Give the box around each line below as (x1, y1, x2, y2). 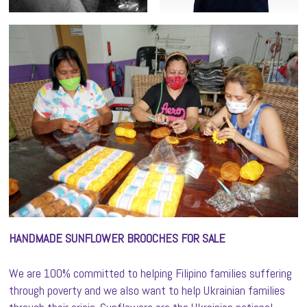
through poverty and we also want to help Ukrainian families (9, 282, 286, 298)
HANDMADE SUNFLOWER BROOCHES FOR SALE (9, 230, 226, 246)
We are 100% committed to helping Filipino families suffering (9, 265, 293, 281)
